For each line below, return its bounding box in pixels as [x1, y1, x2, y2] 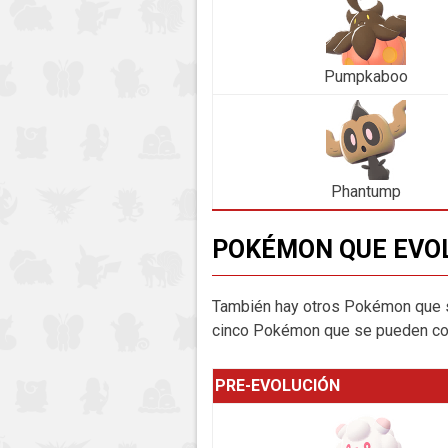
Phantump [331, 181, 401, 201]
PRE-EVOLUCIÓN [215, 376, 340, 396]
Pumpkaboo [324, 66, 408, 86]
